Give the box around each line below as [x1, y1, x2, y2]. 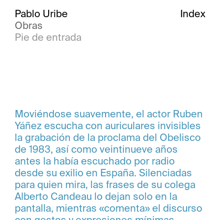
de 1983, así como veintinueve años [15, 143, 178, 156]
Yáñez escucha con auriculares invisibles [15, 119, 201, 132]
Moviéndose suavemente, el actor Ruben [15, 108, 203, 120]
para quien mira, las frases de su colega [15, 178, 195, 191]
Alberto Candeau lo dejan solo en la [15, 190, 177, 203]
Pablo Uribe [15, 7, 68, 20]
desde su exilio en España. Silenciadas [15, 166, 192, 179]
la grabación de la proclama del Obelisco [15, 131, 201, 144]
